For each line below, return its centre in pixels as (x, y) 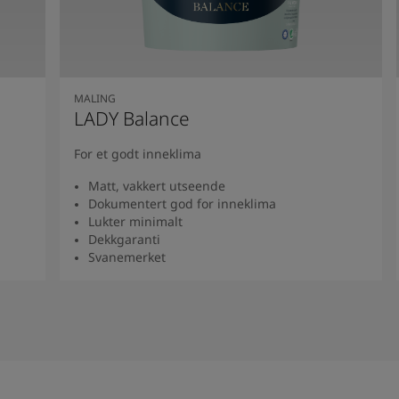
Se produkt (221, 287)
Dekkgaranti (125, 239)
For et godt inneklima (138, 153)
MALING (95, 98)
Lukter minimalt (136, 221)
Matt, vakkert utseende (157, 185)
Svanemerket (127, 256)
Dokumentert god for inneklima (183, 203)
